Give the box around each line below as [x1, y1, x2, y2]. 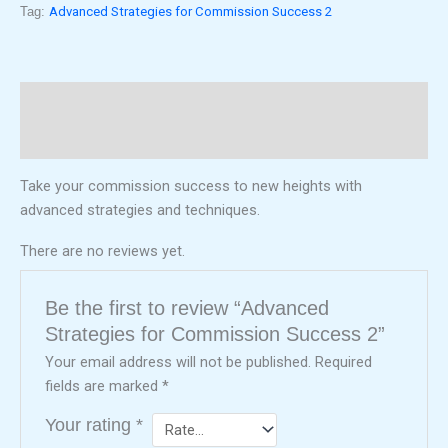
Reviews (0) [20, 131, 101, 148]
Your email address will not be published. [45, 352, 312, 371]
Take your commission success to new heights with [20, 176, 362, 195]
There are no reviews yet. [20, 242, 185, 261]
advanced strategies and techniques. [20, 200, 260, 219]
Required [315, 352, 373, 371]
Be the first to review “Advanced [45, 296, 330, 319]
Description [20, 93, 101, 110]
